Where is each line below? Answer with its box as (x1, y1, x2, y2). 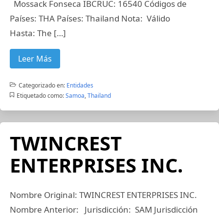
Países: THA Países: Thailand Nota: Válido (10, 13, 170, 24)
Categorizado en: (18, 81, 65, 89)
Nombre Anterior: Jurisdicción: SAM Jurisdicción (10, 204, 198, 215)
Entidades (66, 81, 93, 89)
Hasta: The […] (10, 27, 66, 39)
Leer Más (18, 53, 52, 64)
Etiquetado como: (16, 91, 64, 100)
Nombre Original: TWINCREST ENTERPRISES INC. (10, 189, 197, 200)
